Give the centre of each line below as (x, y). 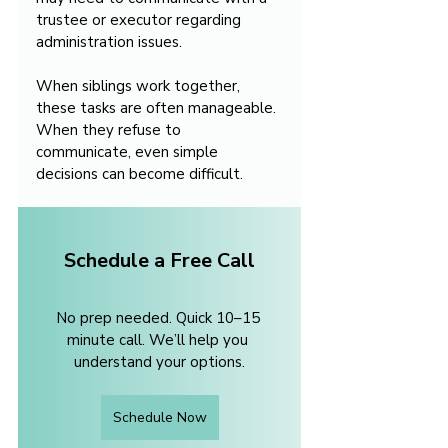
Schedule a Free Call (159, 261)
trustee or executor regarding (140, 20)
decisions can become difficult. (139, 174)
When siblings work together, (140, 86)
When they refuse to (110, 130)
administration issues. (109, 42)
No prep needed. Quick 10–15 (159, 318)
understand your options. (159, 362)
